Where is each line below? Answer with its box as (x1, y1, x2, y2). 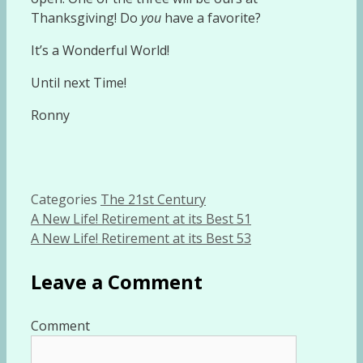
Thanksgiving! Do (31, 8, 141, 27)
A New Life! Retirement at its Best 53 (31, 228, 251, 247)
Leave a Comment (31, 267, 203, 295)
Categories (31, 190, 100, 208)
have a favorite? (164, 8, 261, 27)
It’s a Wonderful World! (31, 41, 169, 59)
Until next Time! (31, 73, 126, 92)
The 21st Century (100, 190, 206, 208)
